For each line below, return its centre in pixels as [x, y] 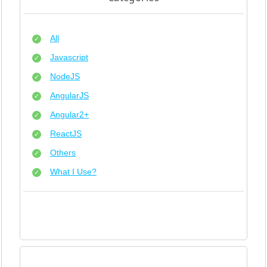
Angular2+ [69, 115]
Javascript [69, 58]
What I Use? [73, 172]
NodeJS [65, 77]
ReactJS [66, 134]
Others [63, 153]
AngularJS [69, 96]
